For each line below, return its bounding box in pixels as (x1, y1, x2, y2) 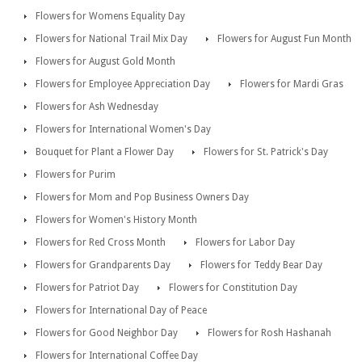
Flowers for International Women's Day (36, 124, 211, 136)
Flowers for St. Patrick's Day (204, 146, 328, 158)
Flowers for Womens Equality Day (36, 11, 185, 23)
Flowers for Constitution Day (169, 282, 297, 294)
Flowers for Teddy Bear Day (200, 259, 322, 271)
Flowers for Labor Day (196, 237, 295, 249)
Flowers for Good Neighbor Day (36, 327, 178, 339)
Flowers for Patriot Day (36, 282, 139, 294)
